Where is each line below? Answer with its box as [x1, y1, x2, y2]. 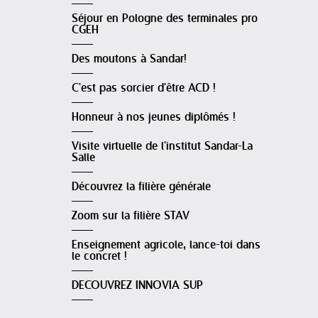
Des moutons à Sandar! [72, 53, 187, 66]
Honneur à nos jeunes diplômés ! [72, 111, 236, 124]
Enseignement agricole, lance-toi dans [72, 238, 261, 252]
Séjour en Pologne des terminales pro [72, 12, 258, 26]
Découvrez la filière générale [72, 180, 211, 194]
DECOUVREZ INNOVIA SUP [72, 279, 203, 292]
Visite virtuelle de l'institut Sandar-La [72, 140, 253, 153]
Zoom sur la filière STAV [72, 209, 190, 223]
